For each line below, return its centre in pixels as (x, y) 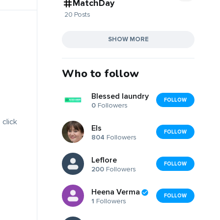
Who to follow (100, 73)
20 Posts (77, 14)
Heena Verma (116, 192)
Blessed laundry (120, 96)
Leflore (104, 160)
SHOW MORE (128, 39)
